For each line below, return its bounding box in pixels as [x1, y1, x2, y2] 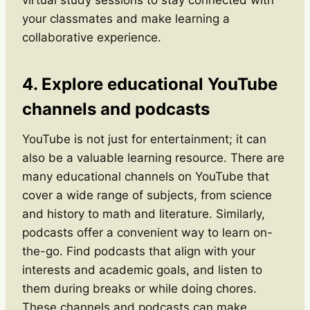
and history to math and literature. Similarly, [22, 206, 265, 221]
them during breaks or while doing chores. [22, 281, 257, 295]
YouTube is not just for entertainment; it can [22, 131, 266, 146]
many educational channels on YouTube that [22, 169, 269, 183]
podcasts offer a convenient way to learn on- [22, 225, 273, 239]
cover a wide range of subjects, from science [22, 188, 272, 202]
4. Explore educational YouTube [22, 73, 277, 94]
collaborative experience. [22, 30, 161, 44]
